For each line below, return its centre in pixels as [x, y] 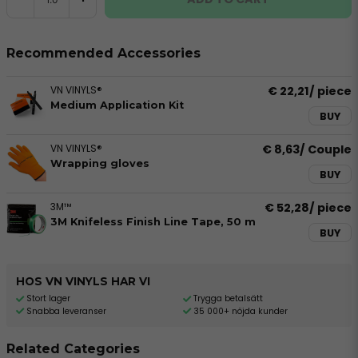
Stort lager [48, 298]
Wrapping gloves [100, 163]
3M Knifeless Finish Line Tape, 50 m [153, 222]
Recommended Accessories [103, 53]
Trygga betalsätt [228, 298]
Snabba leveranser [66, 311]
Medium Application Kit [117, 105]
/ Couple [326, 149]
